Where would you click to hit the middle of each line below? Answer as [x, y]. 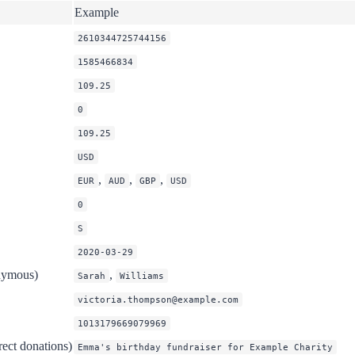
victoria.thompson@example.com [158, 299]
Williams [142, 275]
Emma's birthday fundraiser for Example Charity [205, 347]
